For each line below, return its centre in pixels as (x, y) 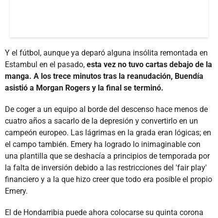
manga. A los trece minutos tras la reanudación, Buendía (104, 76)
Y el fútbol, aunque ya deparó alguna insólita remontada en (106, 53)
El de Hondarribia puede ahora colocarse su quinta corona (104, 212)
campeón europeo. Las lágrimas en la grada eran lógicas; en (108, 132)
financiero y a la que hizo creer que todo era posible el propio (109, 179)
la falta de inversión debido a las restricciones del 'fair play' (106, 167)
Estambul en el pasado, (46, 64)
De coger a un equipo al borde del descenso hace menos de (106, 109)
